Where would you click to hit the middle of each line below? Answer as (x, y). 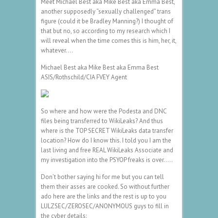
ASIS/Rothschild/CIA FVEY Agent (84, 77)
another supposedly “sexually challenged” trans (106, 11)
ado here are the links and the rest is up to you (104, 196)
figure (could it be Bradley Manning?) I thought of (107, 21)
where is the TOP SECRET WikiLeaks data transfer (107, 130)
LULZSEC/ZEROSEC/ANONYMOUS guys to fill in (105, 206)
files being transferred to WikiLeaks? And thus (102, 121)
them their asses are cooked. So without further (105, 186)
